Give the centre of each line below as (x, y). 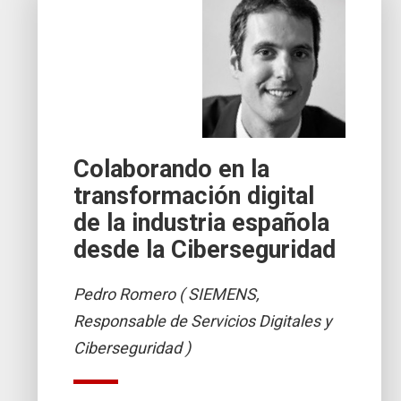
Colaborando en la (172, 169)
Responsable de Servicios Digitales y (203, 320)
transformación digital (194, 196)
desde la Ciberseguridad (205, 249)
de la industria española (202, 222)
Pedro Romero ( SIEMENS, (167, 294)
